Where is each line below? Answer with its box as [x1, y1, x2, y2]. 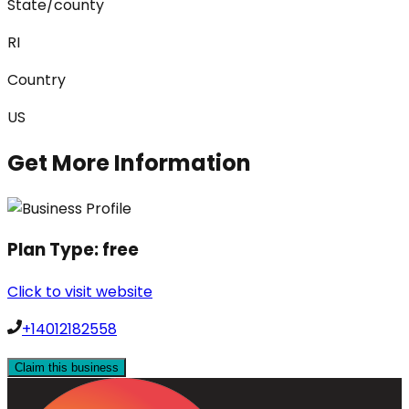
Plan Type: [7, 237, 102, 263]
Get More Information [7, 147, 251, 178]
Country [7, 68, 66, 90]
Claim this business [15, 360, 119, 374]
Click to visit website [7, 280, 152, 302]
